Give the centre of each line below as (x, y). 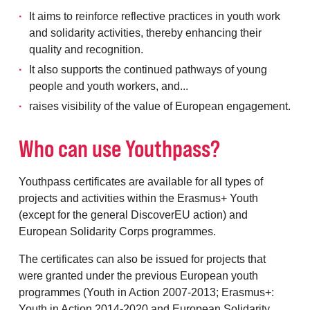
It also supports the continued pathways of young (148, 70)
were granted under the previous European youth (138, 276)
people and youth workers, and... (109, 86)
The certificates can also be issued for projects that (142, 259)
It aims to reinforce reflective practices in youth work (155, 16)
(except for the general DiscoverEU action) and (133, 215)
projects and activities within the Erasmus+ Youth (138, 198)
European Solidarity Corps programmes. (117, 231)
